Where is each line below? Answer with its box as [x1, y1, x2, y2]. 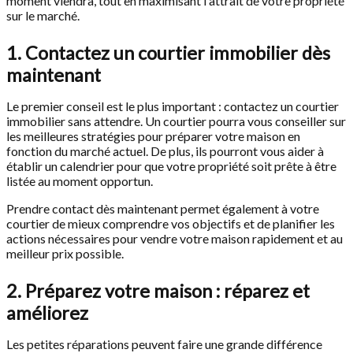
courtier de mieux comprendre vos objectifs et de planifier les [6, 216, 335, 231]
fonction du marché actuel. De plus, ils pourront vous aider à [6, 143, 324, 158]
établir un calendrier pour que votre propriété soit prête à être [6, 158, 336, 173]
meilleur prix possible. [6, 246, 124, 261]
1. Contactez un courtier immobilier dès [6, 42, 330, 64]
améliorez [6, 302, 88, 324]
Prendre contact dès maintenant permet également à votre [6, 201, 319, 216]
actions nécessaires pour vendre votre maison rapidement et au [6, 231, 343, 246]
